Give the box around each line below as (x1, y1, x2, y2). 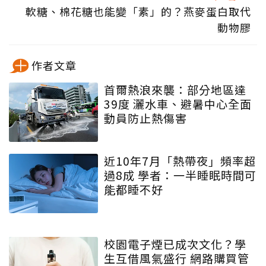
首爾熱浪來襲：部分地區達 (104, 81, 246, 98)
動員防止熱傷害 (104, 110, 187, 126)
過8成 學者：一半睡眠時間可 (104, 167, 256, 183)
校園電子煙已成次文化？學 (104, 236, 246, 252)
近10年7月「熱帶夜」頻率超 (104, 153, 256, 169)
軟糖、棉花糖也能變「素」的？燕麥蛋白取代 (26, 4, 251, 20)
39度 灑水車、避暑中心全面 (104, 96, 252, 112)
